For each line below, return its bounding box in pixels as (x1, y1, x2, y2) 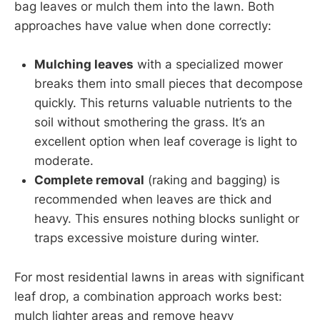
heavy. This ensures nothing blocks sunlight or (34, 211, 299, 226)
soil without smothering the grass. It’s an (34, 115, 265, 130)
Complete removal (34, 173, 144, 188)
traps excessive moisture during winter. (34, 231, 259, 246)
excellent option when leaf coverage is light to (34, 134, 297, 149)
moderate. (34, 154, 94, 169)
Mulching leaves (34, 57, 134, 72)
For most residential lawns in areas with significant (14, 269, 304, 284)
